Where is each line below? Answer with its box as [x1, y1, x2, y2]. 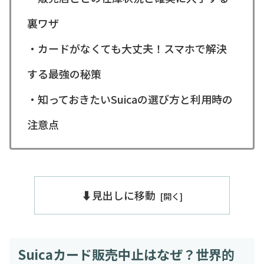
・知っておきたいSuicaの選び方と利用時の [27, 91, 233, 107]
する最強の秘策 [27, 65, 101, 81]
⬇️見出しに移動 [81, 187, 156, 203]
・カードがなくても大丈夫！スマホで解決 [27, 40, 227, 56]
